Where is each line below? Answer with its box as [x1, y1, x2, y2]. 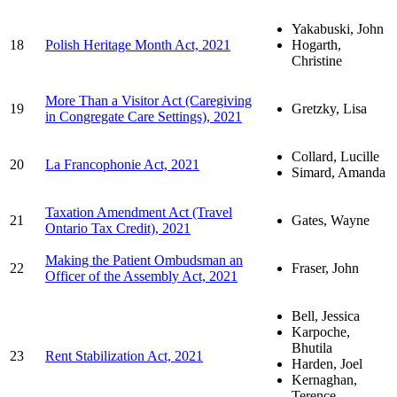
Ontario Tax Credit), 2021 [45, 220, 191, 236]
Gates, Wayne [292, 212, 370, 228]
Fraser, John [292, 260, 359, 276]
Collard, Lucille [292, 148, 379, 164]
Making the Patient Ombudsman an [45, 252, 243, 268]
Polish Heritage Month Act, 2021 [45, 36, 230, 52]
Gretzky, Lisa [292, 100, 367, 116]
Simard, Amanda [292, 164, 385, 180]
